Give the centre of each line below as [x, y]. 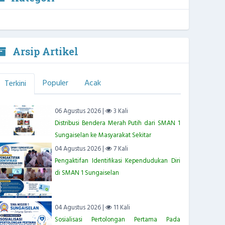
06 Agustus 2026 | [80, 111]
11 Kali [121, 208]
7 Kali [120, 149]
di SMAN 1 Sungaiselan [87, 173]
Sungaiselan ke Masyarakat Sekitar [103, 135]
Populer [55, 83]
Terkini [15, 84]
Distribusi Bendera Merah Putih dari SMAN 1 [117, 123]
